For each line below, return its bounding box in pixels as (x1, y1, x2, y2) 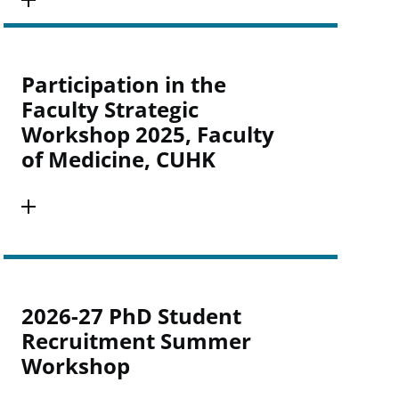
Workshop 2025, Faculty (20, 119, 274, 149)
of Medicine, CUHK (20, 144, 216, 174)
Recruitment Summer (20, 326, 251, 355)
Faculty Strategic (20, 94, 199, 124)
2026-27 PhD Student (20, 301, 241, 330)
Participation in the (20, 69, 226, 99)
